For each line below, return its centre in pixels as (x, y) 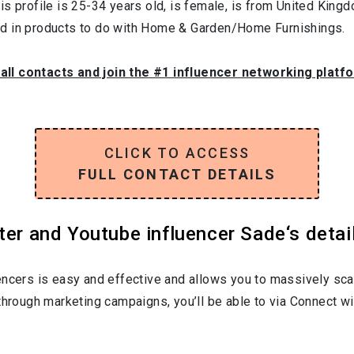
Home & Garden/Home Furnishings (242, 28)
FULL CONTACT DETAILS (177, 174)
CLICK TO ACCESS (177, 153)
